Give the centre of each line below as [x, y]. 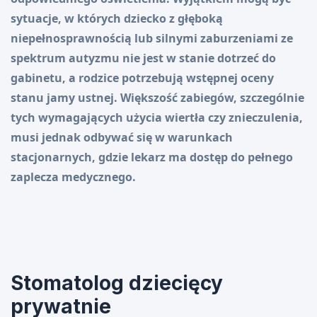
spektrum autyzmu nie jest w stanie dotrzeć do [143, 58]
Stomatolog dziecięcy [117, 283]
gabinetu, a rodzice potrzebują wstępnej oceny [142, 78]
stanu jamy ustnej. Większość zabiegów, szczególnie [157, 98]
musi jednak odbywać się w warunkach [122, 138]
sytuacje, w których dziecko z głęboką [117, 19]
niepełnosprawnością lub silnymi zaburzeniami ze [152, 39]
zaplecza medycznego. [73, 177]
